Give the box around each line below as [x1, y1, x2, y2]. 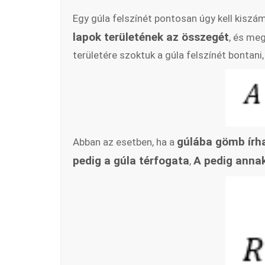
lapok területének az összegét [73, 30, 229, 44]
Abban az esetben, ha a [73, 135, 177, 148]
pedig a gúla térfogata [73, 153, 189, 167]
